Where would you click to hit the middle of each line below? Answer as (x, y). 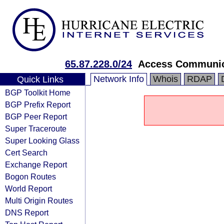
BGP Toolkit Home (38, 92)
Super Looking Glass (42, 140)
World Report (28, 188)
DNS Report (27, 212)
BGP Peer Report (36, 116)
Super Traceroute (36, 128)
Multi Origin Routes (39, 200)
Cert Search (26, 152)
